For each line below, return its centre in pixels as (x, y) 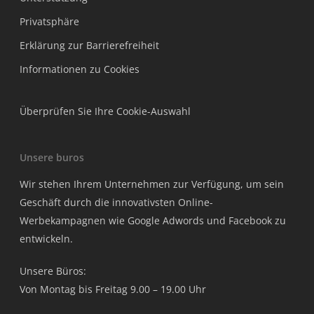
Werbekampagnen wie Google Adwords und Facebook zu (153, 220)
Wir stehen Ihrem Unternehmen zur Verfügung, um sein (152, 184)
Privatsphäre (49, 21)
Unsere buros (52, 157)
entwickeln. (46, 239)
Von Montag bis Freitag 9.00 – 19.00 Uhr (113, 289)
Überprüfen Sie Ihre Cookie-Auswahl (105, 111)
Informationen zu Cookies (80, 69)
